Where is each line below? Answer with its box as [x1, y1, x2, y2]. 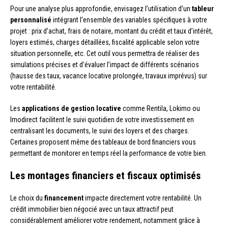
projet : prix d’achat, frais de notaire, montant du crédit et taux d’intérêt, [10, 26, 213, 35]
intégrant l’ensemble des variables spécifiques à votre [51, 15, 207, 24]
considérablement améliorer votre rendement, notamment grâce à [10, 216, 200, 224]
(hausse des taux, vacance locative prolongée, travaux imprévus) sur [10, 71, 207, 80]
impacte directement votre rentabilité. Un [83, 193, 202, 202]
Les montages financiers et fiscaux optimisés [10, 169, 201, 182]
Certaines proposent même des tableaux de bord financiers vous [10, 137, 196, 146]
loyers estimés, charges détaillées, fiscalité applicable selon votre [10, 38, 199, 46]
